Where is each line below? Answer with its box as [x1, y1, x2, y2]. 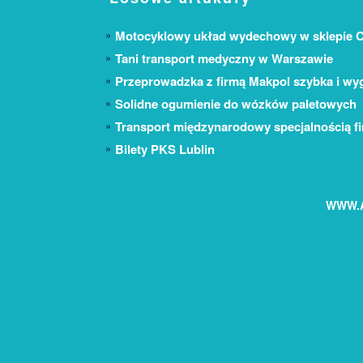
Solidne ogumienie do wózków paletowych [115, 95, 357, 113]
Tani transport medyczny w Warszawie [115, 49, 333, 68]
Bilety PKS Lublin [115, 140, 215, 159]
